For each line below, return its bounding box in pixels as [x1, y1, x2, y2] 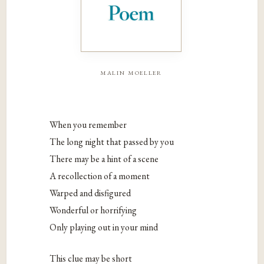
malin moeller [100, 67, 162, 78]
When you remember [49, 118, 127, 131]
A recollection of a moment [49, 170, 150, 183]
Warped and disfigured [49, 187, 131, 200]
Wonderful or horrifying [49, 204, 137, 217]
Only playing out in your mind [49, 221, 159, 234]
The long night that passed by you [49, 136, 174, 148]
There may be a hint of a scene [49, 153, 159, 166]
